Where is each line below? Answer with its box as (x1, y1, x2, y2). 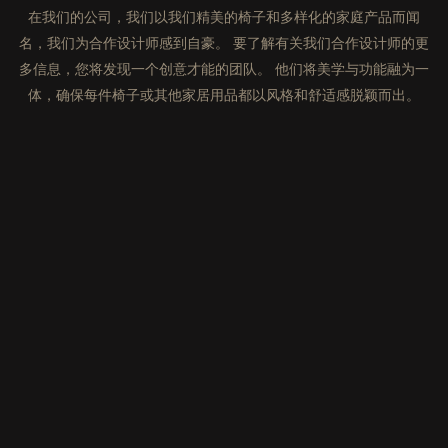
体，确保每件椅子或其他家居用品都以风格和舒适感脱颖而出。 (28, 86, 420, 103)
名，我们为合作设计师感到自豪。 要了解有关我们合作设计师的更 (19, 34, 429, 51)
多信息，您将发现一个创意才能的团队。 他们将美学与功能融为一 (19, 60, 429, 77)
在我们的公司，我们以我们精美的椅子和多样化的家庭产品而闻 (28, 8, 420, 25)
